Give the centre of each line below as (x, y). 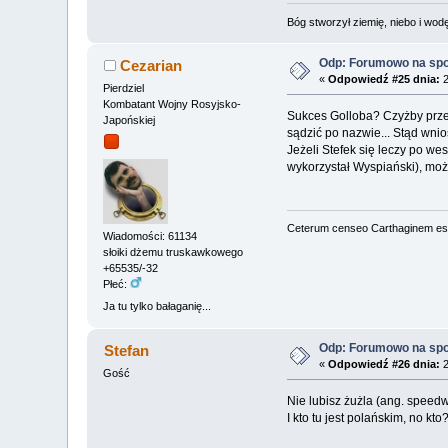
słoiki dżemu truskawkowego (173, 252)
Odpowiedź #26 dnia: (384, 363)
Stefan (126, 350)
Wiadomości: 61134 (150, 236)
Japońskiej (129, 119)
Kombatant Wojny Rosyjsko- (172, 103)
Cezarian (150, 65)
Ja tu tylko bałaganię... (157, 305)
